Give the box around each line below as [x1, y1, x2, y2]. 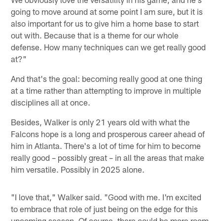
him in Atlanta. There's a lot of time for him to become [11, 140, 201, 150]
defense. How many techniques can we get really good [11, 41, 206, 52]
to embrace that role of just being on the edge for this [11, 203, 198, 214]
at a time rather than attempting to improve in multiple [11, 85, 202, 95]
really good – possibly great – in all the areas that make [11, 152, 205, 162]
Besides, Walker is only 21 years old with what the [11, 116, 190, 127]
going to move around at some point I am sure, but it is [11, 6, 203, 16]
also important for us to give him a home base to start [11, 18, 199, 28]
